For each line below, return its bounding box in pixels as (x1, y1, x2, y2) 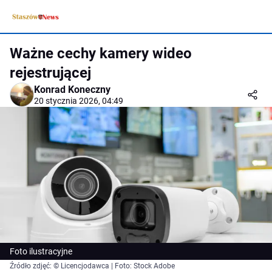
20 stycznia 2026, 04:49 (34, 96, 123, 106)
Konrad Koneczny (34, 84, 110, 95)
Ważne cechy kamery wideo (10, 45, 192, 62)
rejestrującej (10, 64, 91, 81)
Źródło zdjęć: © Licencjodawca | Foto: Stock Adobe (10, 262, 175, 271)
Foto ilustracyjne (10, 246, 72, 257)
